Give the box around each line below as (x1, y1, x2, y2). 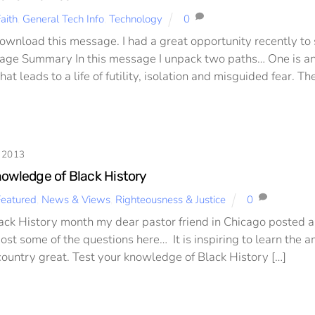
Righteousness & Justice (115, 192, 226, 207)
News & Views (41, 192, 110, 207)
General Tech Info (22, 11, 104, 26)
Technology (108, 11, 162, 26)
